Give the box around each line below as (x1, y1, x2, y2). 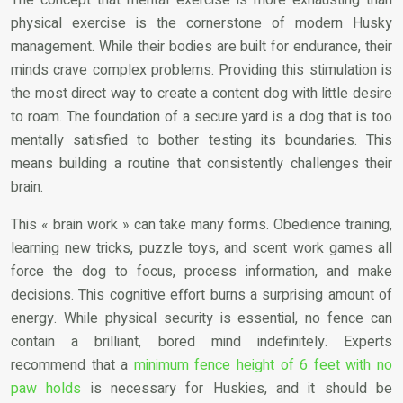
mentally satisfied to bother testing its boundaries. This (11, 129, 392, 151)
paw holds (11, 377, 82, 399)
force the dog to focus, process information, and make (11, 260, 392, 282)
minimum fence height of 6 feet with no (133, 354, 393, 376)
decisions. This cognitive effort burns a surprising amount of (11, 283, 392, 306)
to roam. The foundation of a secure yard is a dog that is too (11, 105, 392, 128)
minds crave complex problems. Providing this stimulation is (11, 58, 392, 81)
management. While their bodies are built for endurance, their (11, 35, 392, 58)
